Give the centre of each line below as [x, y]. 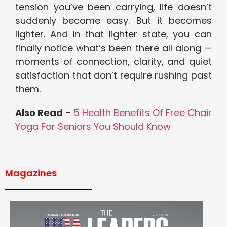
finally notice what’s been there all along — [113, 48]
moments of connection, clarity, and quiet [113, 62]
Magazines [31, 173]
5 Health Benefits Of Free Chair [143, 113]
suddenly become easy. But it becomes [113, 21]
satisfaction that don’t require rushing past [113, 75]
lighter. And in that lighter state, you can [113, 34]
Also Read [39, 113]
